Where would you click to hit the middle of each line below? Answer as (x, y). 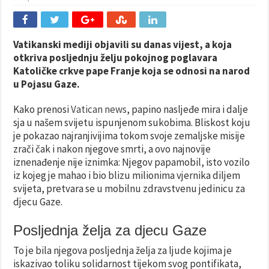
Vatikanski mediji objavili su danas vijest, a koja (123, 44)
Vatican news (99, 109)
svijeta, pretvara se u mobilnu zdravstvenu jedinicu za (129, 188)
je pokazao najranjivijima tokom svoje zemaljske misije (129, 135)
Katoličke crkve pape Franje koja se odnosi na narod (132, 71)
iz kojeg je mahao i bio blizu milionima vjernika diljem (127, 175)
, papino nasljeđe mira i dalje (188, 109)
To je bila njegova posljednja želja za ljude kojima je (123, 250)
